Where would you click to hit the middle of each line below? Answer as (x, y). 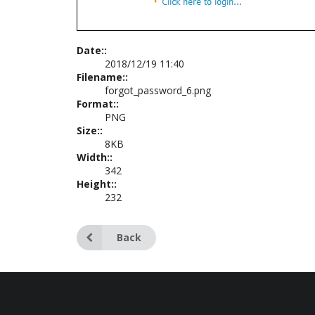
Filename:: (102, 77)
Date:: (91, 50)
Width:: (94, 157)
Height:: (96, 184)
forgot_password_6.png (157, 90)
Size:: (89, 130)
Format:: (97, 104)
